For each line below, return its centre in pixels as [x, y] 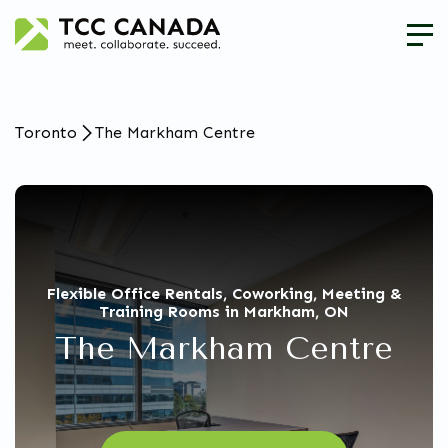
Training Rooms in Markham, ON [224, 312]
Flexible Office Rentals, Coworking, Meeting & [224, 294]
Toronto [46, 133]
